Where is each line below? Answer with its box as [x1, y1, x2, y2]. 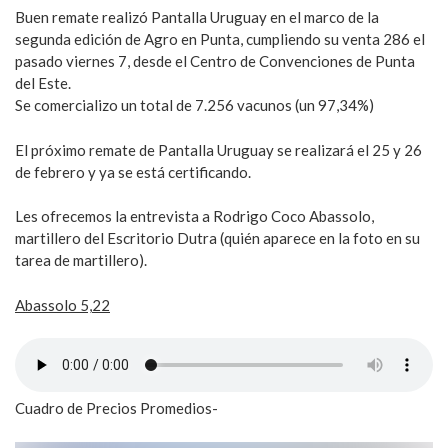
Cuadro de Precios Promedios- [15, 399, 218, 418]
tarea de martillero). [15, 251, 147, 270]
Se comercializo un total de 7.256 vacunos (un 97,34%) [15, 96, 374, 115]
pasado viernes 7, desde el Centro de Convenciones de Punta [15, 52, 415, 71]
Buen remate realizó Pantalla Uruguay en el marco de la [15, 8, 379, 27]
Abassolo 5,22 [15, 295, 110, 314]
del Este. [15, 74, 71, 93]
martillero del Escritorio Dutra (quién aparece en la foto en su [15, 229, 420, 248]
